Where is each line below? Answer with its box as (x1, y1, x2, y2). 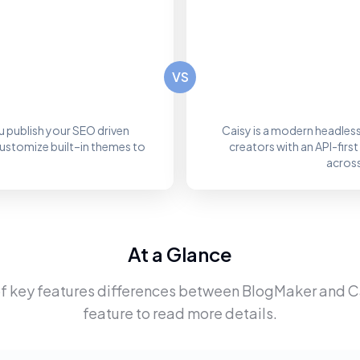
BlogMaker (241, 281, 317, 300)
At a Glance (128, 242, 232, 266)
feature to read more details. (83, 304, 277, 322)
